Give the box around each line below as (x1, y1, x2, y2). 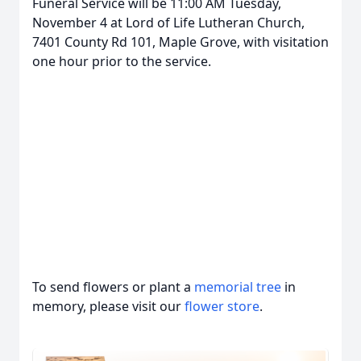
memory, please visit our (32, 297, 185, 315)
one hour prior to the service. (32, 52, 211, 70)
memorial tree (194, 278, 281, 296)
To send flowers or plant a (32, 278, 194, 296)
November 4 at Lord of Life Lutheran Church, (32, 14, 305, 31)
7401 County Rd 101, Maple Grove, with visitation (32, 33, 329, 51)
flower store (185, 297, 259, 315)
